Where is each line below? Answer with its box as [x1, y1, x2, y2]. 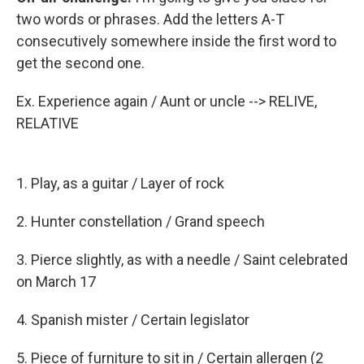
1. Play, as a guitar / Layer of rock [16, 174, 224, 192]
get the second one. [16, 54, 145, 71]
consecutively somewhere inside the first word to [16, 32, 336, 50]
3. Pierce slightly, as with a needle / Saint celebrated [16, 250, 348, 268]
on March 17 [16, 272, 96, 290]
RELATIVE [16, 114, 79, 132]
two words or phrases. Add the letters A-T [16, 10, 284, 28]
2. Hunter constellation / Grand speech [16, 212, 265, 230]
